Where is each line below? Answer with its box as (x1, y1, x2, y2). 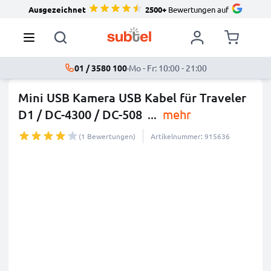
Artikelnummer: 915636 (151, 131, 230, 141)
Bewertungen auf (166, 4, 229, 15)
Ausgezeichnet (28, 4, 86, 15)
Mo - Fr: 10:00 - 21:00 (128, 62, 207, 73)
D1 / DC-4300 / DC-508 (18, 106, 142, 122)
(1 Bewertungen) (79, 131, 135, 141)
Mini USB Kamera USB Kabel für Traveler (18, 90, 246, 105)
